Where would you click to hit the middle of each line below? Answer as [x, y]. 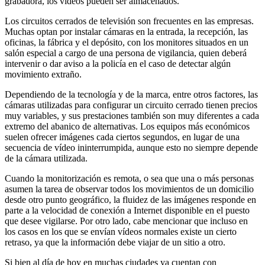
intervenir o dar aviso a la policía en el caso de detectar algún [118, 63]
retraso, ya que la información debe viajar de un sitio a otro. [115, 242]
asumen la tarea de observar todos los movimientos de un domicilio [129, 189]
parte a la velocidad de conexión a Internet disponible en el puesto [127, 210]
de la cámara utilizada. [46, 158]
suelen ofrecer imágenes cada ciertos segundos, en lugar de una [122, 137]
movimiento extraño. [43, 74]
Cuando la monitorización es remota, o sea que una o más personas [129, 178]
